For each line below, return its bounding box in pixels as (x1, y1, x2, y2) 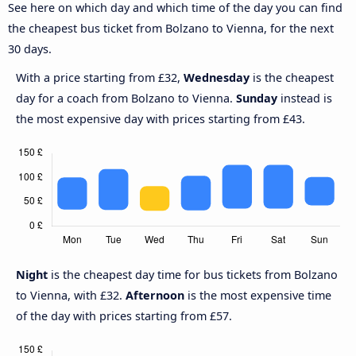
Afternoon (126, 288, 184, 304)
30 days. (8, 41, 52, 57)
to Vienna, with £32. (16, 288, 126, 304)
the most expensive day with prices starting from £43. (16, 111, 305, 127)
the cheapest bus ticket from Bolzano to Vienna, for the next (8, 21, 334, 37)
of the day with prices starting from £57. (16, 308, 232, 324)
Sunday (236, 91, 277, 106)
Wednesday (184, 70, 250, 86)
